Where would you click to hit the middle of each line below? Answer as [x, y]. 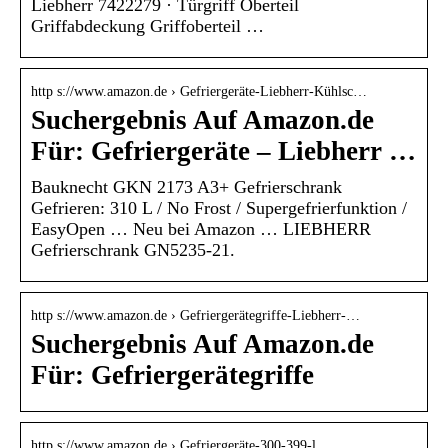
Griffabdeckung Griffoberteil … [147, 25]
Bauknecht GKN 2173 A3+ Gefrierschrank [186, 186]
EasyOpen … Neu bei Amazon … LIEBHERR [201, 228]
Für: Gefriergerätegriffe [172, 374]
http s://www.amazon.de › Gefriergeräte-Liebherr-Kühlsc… [199, 91]
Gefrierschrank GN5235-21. [133, 249]
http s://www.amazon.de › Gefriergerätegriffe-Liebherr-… [195, 315]
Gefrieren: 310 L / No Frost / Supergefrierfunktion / [219, 207]
